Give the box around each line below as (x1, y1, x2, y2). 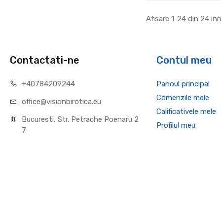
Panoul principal (156, 79, 210, 88)
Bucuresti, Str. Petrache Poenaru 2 (22, 115, 139, 124)
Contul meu (156, 54, 212, 66)
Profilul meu (156, 121, 195, 130)
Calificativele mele (156, 107, 216, 116)
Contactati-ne (10, 54, 80, 66)
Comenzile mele (156, 93, 209, 102)
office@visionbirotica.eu (22, 97, 102, 106)
